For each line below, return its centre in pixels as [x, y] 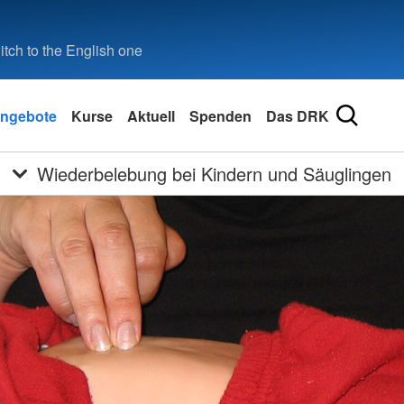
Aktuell [151, 115]
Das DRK [298, 115]
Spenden [220, 115]
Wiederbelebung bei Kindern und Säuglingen [215, 174]
